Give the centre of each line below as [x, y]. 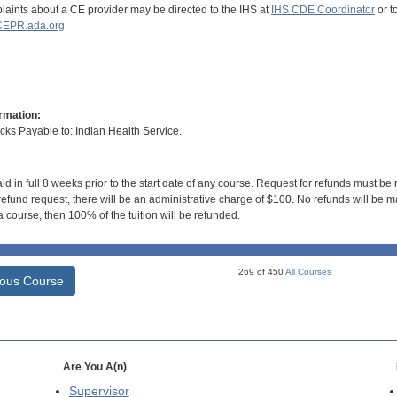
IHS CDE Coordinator [323, 9]
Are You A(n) [94, 367]
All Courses [309, 272]
